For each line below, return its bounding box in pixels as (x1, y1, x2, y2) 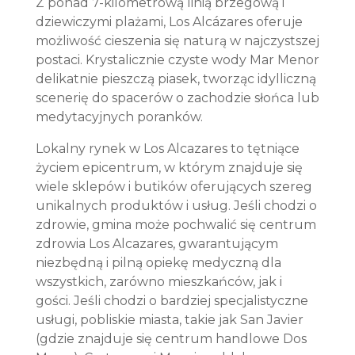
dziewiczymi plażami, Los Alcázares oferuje (35, 14, 303, 29)
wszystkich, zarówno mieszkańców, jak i (35, 274, 282, 289)
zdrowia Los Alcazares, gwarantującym (35, 236, 278, 251)
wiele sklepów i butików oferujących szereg (35, 179, 312, 194)
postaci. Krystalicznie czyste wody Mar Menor (35, 52, 319, 67)
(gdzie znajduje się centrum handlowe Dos (35, 331, 307, 346)
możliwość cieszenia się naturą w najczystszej (35, 33, 319, 48)
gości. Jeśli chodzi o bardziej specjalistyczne (35, 293, 308, 308)
